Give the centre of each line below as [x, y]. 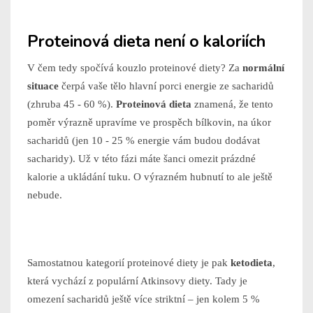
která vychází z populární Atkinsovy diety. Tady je [137, 281]
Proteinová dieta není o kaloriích [146, 42]
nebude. [45, 195]
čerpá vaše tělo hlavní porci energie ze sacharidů [166, 86]
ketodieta [252, 263]
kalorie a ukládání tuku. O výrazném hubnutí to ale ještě [150, 177]
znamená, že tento [232, 104]
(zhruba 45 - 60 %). [72, 104]
